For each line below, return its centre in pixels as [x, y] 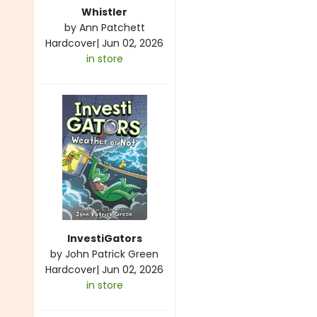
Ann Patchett [112, 27]
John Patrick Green [112, 254]
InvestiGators [104, 238]
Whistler [104, 12]
